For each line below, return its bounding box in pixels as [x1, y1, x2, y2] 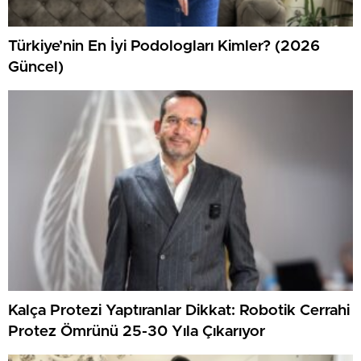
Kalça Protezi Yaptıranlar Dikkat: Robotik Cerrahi [8, 303, 350, 319]
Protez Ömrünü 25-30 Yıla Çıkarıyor [8, 324, 265, 340]
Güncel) [8, 60, 64, 76]
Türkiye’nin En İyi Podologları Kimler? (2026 [8, 39, 320, 55]
